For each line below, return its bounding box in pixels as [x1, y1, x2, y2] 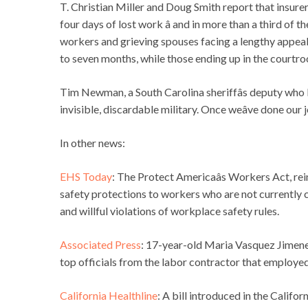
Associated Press [60, 238, 141, 252]
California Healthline [60, 289, 157, 302]
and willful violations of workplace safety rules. [60, 204, 279, 218]
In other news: [60, 136, 125, 150]
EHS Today [60, 170, 112, 184]
